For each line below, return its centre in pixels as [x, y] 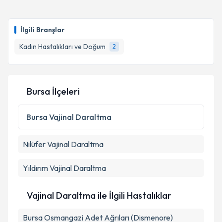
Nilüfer [34, 144]
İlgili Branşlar [42, 30]
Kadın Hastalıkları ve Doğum [62, 47]
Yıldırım [35, 168]
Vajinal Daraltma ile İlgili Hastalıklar [99, 195]
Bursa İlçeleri [53, 91]
